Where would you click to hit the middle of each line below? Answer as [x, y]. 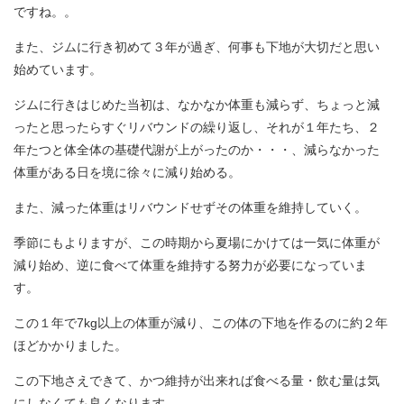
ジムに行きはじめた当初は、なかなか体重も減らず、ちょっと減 [197, 105]
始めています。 [58, 69]
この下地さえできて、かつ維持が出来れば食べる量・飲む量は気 [197, 381]
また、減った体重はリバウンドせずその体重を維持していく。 [190, 207]
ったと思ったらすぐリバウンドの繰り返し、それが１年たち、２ [197, 127]
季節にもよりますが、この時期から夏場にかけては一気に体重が [197, 243]
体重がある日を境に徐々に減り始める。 [127, 172]
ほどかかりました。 [70, 345]
